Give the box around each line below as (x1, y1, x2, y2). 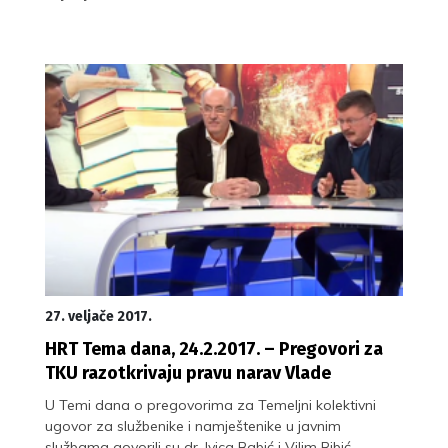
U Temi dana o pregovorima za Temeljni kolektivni (45, 395, 376, 414)
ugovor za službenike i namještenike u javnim (45, 416, 341, 435)
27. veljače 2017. (45, 307, 152, 325)
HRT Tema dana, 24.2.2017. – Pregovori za (45, 337, 383, 360)
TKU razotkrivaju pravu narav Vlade (45, 361, 331, 384)
